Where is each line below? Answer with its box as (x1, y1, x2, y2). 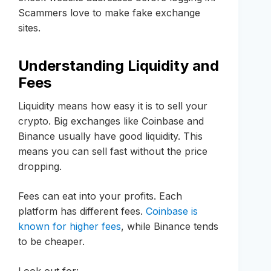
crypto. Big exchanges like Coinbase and (18, 114, 204, 127)
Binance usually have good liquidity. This (18, 129, 203, 142)
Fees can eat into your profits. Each (18, 189, 182, 202)
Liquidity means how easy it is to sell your (18, 99, 207, 112)
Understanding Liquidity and (18, 56, 219, 74)
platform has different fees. (18, 204, 146, 217)
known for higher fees (18, 220, 121, 232)
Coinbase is (146, 204, 198, 217)
